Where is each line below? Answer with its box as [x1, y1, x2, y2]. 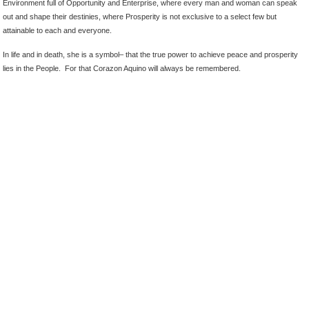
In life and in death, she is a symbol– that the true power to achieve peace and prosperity [3, 50, 298, 59]
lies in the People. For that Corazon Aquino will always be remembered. [3, 64, 241, 72]
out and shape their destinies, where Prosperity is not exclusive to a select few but [3, 12, 277, 21]
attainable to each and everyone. [3, 26, 112, 34]
